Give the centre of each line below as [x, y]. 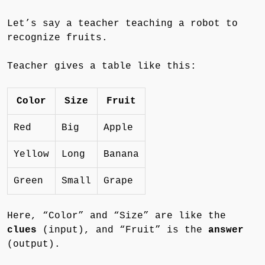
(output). [34, 244]
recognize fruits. [57, 38]
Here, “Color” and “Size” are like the [117, 216]
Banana [121, 154]
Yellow [31, 154]
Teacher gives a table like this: [102, 66]
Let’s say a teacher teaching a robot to [122, 23]
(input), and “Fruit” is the [122, 230]
